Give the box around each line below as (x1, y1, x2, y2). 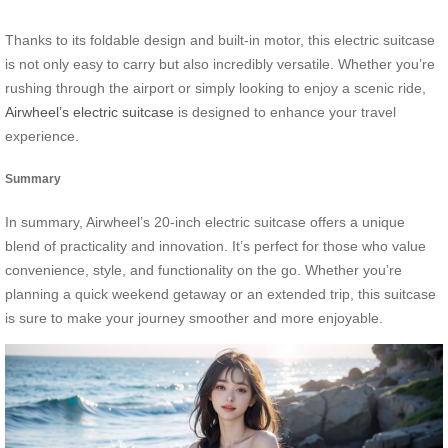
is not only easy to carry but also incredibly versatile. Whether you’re (5, 55, 435, 72)
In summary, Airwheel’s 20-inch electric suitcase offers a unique (5, 214, 405, 231)
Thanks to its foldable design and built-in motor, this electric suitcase (5, 31, 435, 48)
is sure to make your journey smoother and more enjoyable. (5, 310, 383, 327)
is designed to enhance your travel (174, 103, 396, 120)
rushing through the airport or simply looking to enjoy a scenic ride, (5, 79, 426, 96)
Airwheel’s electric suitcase (5, 103, 174, 120)
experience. (5, 127, 79, 144)
